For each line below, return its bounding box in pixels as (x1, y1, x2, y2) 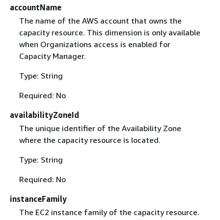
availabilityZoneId (10, 110, 79, 120)
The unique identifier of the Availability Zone (19, 123, 181, 133)
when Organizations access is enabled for (19, 39, 170, 49)
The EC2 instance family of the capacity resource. (19, 207, 199, 217)
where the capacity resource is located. (19, 135, 161, 145)
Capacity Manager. (19, 51, 86, 61)
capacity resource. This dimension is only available (19, 27, 200, 37)
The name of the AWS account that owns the (19, 15, 182, 26)
